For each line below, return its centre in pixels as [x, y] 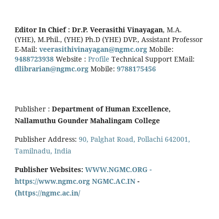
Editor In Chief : [43, 30]
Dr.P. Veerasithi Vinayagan [117, 30]
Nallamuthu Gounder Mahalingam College [87, 121]
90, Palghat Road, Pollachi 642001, [134, 139]
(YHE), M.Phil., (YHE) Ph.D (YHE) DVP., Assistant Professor [109, 40]
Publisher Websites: [49, 170]
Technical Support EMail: [153, 59]
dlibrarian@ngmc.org [52, 69]
